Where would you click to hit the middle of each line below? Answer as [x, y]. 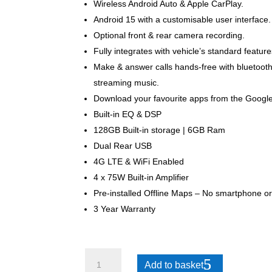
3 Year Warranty [125, 209]
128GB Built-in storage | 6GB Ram [160, 130]
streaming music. [127, 82]
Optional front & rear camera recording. [169, 35]
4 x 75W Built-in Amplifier [141, 177]
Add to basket [174, 265]
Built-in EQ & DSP [128, 114]
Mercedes [104, 255]
